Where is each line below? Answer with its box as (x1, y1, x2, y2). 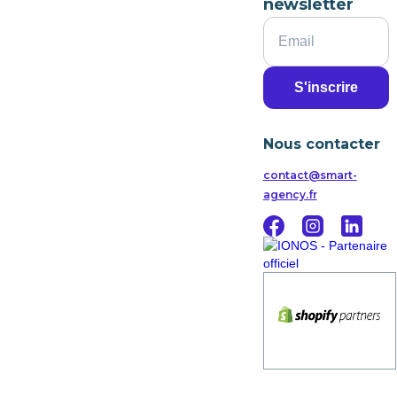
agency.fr (262, 187, 317, 201)
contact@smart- (262, 167, 357, 182)
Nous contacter (262, 135, 380, 152)
